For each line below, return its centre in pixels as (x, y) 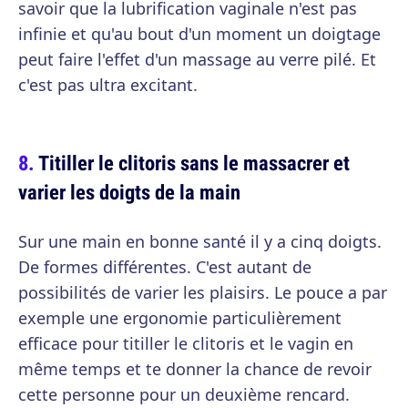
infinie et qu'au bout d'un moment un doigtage (199, 34)
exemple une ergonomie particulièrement (180, 318)
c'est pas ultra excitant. (108, 85)
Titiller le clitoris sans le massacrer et (194, 163)
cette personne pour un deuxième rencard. (184, 395)
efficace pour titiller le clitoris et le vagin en (186, 344)
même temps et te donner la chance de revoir (195, 369)
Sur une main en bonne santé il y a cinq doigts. (200, 242)
